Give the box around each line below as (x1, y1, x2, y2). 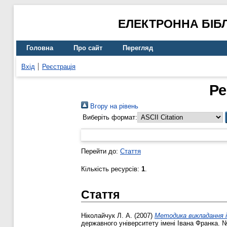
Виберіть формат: (83, 113, 137, 122)
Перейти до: (81, 147, 120, 156)
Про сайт (73, 44, 102, 52)
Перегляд (123, 44, 153, 52)
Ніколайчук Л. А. (81, 212, 132, 220)
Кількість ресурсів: (81, 165, 141, 173)
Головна (26, 44, 53, 52)
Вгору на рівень (88, 102, 138, 110)
